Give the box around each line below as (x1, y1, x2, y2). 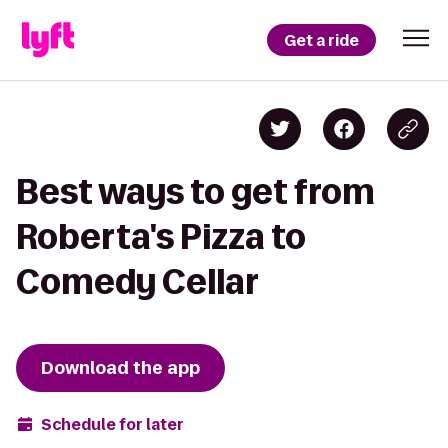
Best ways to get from (16, 173, 375, 210)
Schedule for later (41, 413, 184, 435)
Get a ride (284, 29, 359, 51)
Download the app (41, 356, 200, 380)
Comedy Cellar (16, 263, 259, 300)
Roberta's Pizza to (16, 218, 306, 255)
